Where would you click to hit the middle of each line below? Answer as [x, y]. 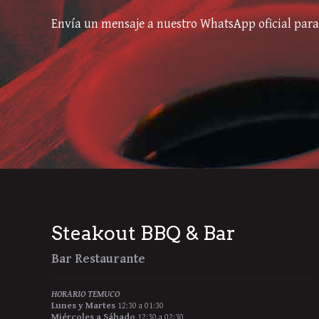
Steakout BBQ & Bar [143, 233]
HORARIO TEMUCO [85, 294]
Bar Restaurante [100, 258]
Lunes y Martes [83, 305]
